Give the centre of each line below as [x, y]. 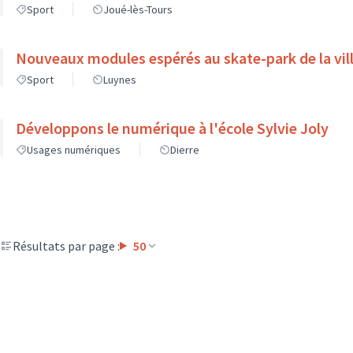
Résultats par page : [66, 246]
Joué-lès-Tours [138, 9]
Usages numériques [74, 150]
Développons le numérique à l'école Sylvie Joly [172, 128]
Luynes [120, 80]
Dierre [185, 150]
